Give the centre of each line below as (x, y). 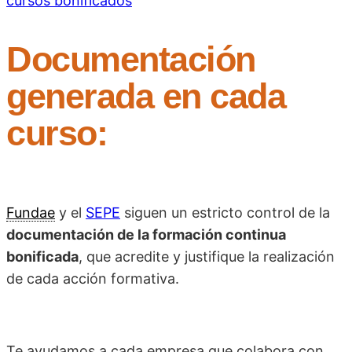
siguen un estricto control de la (225, 213)
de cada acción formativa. (93, 279)
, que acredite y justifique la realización (207, 257)
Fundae (31, 213)
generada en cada (146, 97)
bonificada (42, 257)
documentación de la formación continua (146, 235)
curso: (57, 134)
